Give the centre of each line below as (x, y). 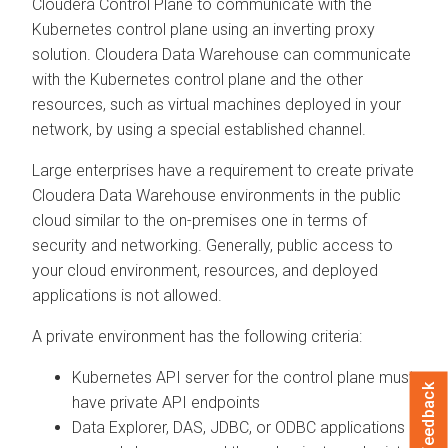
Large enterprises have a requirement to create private (223, 170)
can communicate (345, 54)
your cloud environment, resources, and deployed (205, 270)
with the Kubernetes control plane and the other (197, 79)
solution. (63, 54)
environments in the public (308, 195)
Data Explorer (119, 427)
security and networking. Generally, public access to (212, 245)
